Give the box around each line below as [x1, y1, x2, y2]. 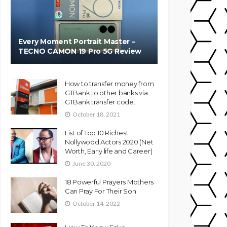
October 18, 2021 [72, 110, 120, 118]
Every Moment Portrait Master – [18, 37, 135, 46]
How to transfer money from [65, 80, 154, 88]
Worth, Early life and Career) [65, 146, 153, 155]
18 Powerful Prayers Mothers [65, 177, 154, 186]
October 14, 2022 [72, 199, 120, 207]
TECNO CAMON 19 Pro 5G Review [18, 47, 142, 56]
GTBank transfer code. [65, 98, 135, 106]
